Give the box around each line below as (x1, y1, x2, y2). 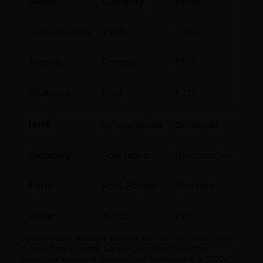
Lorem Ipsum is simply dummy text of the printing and (21, 232, 232, 243)
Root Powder (102, 180, 159, 191)
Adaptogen (102, 149, 149, 161)
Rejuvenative (175, 149, 232, 161)
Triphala (28, 56, 63, 68)
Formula (102, 56, 138, 68)
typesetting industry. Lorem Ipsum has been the (21, 242, 207, 254)
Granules (175, 180, 215, 191)
